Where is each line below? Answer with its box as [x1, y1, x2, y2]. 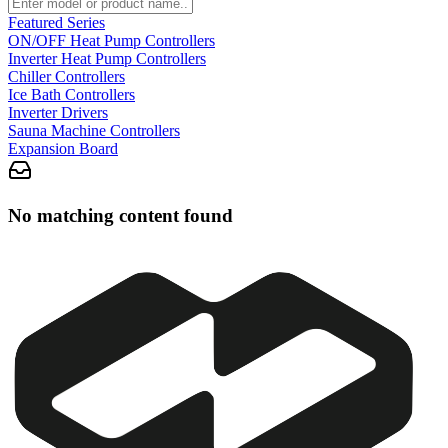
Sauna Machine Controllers [8, 122, 180, 140]
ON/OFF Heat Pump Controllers [8, 32, 215, 50]
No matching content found [8, 204, 233, 226]
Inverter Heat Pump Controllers [8, 50, 206, 68]
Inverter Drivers [8, 104, 108, 122]
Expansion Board [8, 140, 118, 158]
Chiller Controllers [8, 68, 125, 86]
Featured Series [8, 14, 105, 32]
